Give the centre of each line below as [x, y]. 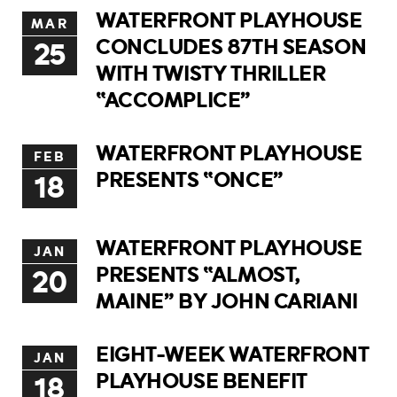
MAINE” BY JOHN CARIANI [227, 301]
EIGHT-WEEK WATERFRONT [233, 354]
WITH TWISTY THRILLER [211, 74]
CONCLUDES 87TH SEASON [231, 47]
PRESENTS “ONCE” [190, 180]
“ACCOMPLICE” [173, 100]
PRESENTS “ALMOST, [198, 275]
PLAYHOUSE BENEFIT [202, 381]
